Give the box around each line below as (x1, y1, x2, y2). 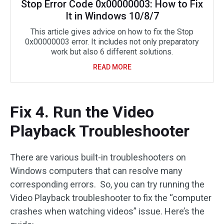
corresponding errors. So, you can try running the (10, 179, 204, 189)
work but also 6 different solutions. (51, 47, 173, 56)
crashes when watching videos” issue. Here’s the (10, 206, 204, 216)
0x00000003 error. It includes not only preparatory (25, 37, 199, 46)
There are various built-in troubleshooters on (10, 152, 186, 162)
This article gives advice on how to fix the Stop (30, 27, 193, 36)
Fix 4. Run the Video (10, 102, 154, 121)
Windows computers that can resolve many (10, 165, 182, 176)
